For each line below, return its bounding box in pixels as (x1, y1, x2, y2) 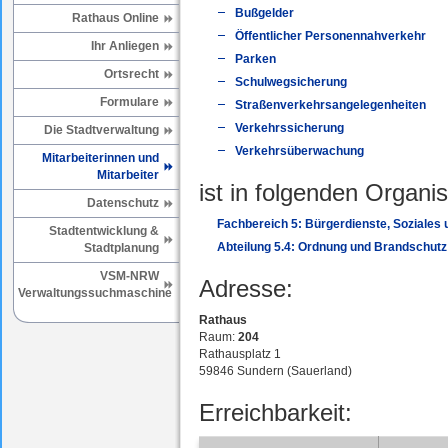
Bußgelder (235, 6, 294, 21)
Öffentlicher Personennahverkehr (235, 29, 426, 44)
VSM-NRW (100, 269, 159, 283)
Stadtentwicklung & (49, 224, 159, 238)
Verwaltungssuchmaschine (18, 286, 172, 300)
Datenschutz (87, 196, 159, 210)
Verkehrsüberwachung (235, 144, 364, 159)
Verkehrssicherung (235, 121, 344, 136)
